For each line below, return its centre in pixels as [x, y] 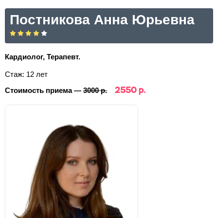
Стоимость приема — [44, 90]
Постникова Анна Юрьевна [102, 20]
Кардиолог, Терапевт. [43, 57]
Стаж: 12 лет [26, 74]
